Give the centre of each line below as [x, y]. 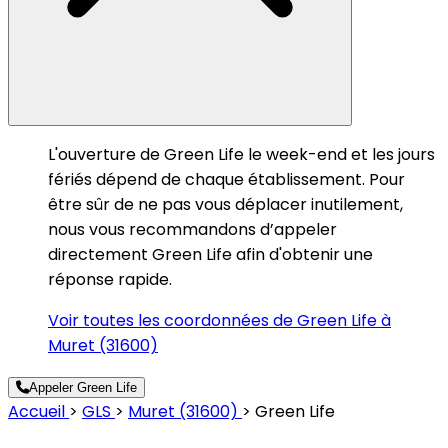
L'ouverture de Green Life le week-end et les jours [241, 154]
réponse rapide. [110, 279]
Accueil [38, 411]
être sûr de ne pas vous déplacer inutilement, [225, 204]
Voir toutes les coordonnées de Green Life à [219, 320]
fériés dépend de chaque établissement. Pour [226, 179]
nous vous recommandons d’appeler [192, 229]
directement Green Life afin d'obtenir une [210, 254]
